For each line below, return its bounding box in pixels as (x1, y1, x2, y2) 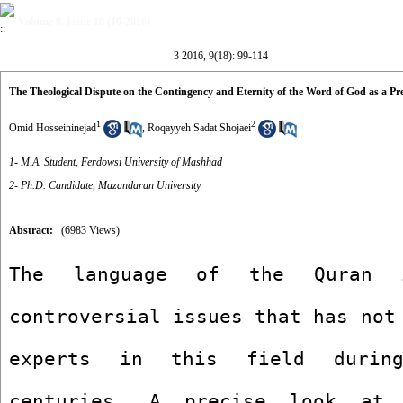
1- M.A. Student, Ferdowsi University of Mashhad (9, 156, 222, 168)
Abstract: (9, 224, 53, 237)
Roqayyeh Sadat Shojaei (148, 121, 251, 134)
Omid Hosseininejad (9, 121, 96, 134)
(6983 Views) (61, 224, 120, 237)
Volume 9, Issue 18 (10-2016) (18, 15, 150, 28)
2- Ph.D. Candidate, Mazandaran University (9, 179, 201, 192)
